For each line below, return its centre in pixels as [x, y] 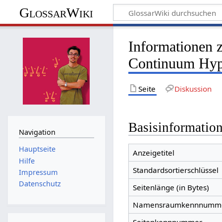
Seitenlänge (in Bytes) [171, 188]
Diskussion [193, 88]
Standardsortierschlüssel [175, 170]
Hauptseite [37, 149]
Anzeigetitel [153, 153]
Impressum [38, 172]
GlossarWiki [56, 12]
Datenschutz [40, 184]
